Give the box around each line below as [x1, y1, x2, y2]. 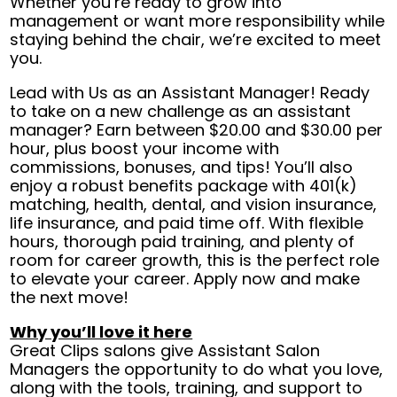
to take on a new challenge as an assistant [10, 100, 352, 123]
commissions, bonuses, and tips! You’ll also [10, 156, 354, 179]
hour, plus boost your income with [10, 137, 280, 160]
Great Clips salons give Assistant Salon [10, 339, 321, 362]
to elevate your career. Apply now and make [10, 268, 361, 291]
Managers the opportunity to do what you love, [10, 358, 384, 381]
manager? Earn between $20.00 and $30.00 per [10, 119, 384, 142]
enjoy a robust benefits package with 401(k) [10, 175, 358, 198]
